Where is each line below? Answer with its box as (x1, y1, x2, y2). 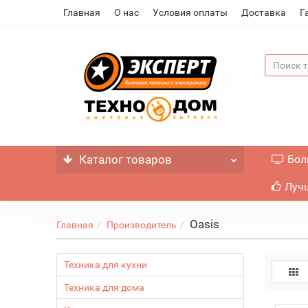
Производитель (107, 219, 177, 230)
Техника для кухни (64, 259, 148, 270)
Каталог (79, 153, 124, 166)
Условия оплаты (153, 7, 228, 18)
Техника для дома (64, 282, 145, 293)
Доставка (241, 7, 287, 18)
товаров (123, 153, 173, 166)
